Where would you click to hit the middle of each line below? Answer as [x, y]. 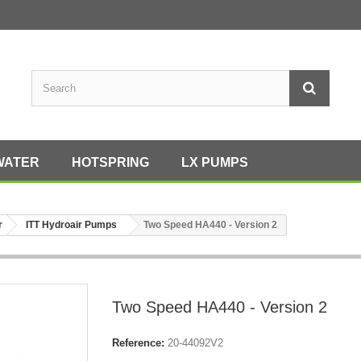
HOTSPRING [110, 162]
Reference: [138, 343]
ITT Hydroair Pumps [71, 225]
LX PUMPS [215, 162]
